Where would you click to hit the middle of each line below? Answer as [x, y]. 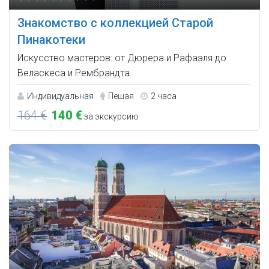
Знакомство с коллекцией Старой [115, 23]
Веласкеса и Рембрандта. [75, 73]
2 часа [164, 96]
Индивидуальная [60, 96]
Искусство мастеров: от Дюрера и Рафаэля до [122, 58]
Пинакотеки [51, 39]
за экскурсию [110, 116]
